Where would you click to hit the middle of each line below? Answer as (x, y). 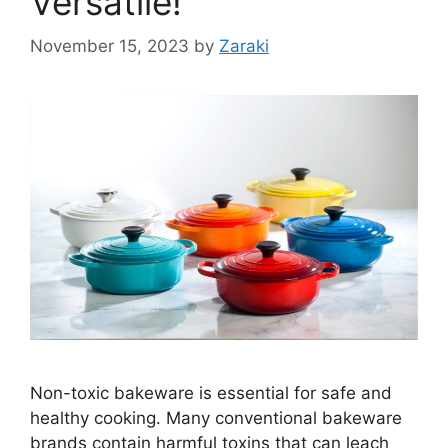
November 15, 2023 (109, 46)
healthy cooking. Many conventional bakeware (216, 418)
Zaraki (244, 46)
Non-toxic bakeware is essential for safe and (211, 393)
